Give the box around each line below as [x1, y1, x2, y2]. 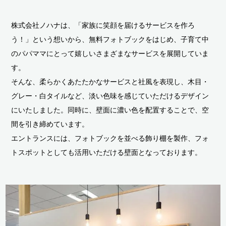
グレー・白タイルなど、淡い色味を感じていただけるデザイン [11, 92, 209, 100]
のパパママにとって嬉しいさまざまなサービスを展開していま [11, 49, 209, 58]
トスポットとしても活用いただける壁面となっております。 [11, 148, 202, 157]
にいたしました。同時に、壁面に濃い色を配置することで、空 [11, 106, 209, 115]
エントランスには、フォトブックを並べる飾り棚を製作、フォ [11, 134, 209, 143]
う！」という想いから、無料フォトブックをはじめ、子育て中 [11, 35, 209, 44]
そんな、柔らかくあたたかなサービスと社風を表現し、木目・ [11, 78, 209, 86]
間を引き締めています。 [11, 120, 89, 129]
